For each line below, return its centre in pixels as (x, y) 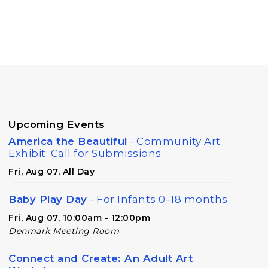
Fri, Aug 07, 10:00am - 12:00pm (80, 217)
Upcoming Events (57, 124)
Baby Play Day (48, 199)
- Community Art (174, 141)
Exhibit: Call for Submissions (85, 153)
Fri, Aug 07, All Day (52, 171)
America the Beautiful (68, 141)
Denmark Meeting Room (64, 231)
